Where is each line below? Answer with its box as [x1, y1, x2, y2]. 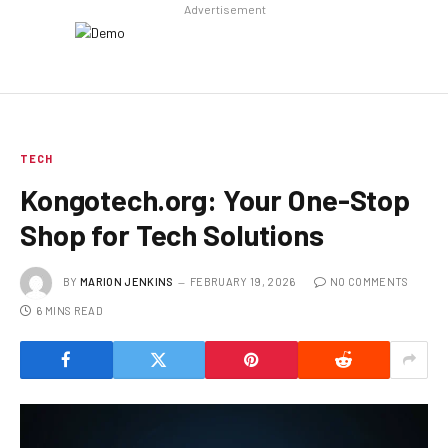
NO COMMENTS [329, 274, 409, 288]
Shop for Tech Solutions [20, 216, 324, 252]
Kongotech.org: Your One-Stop [20, 181, 410, 217]
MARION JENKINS [80, 274, 174, 288]
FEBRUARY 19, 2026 [189, 274, 296, 288]
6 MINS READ [36, 303, 103, 317]
